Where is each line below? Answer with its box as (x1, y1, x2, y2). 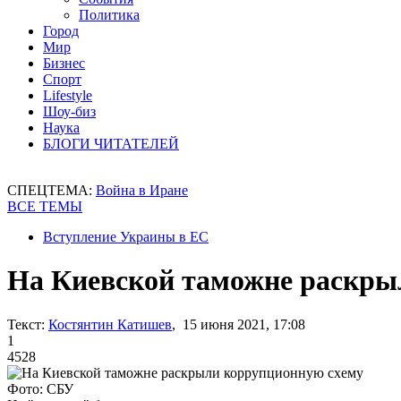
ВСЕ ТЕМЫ (7, 199, 82, 214)
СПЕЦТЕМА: (7, 183, 96, 198)
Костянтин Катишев (48, 316, 172, 332)
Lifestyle (43, 88, 92, 103)
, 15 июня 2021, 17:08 (172, 316, 305, 332)
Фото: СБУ (7, 380, 73, 397)
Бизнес (43, 55, 85, 71)
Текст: (7, 316, 45, 332)
